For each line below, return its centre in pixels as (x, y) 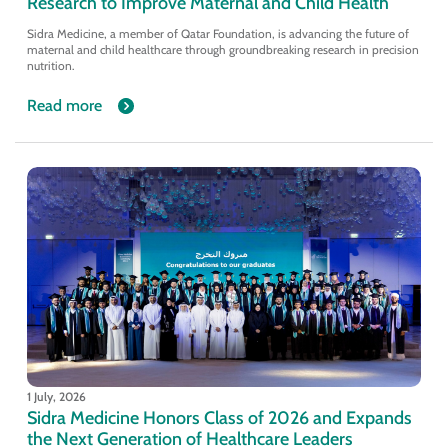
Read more (64, 106)
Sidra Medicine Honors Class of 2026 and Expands (219, 417)
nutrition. (50, 65)
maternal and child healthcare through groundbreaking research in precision (222, 49)
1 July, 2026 (56, 396)
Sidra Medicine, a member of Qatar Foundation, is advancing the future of (217, 33)
